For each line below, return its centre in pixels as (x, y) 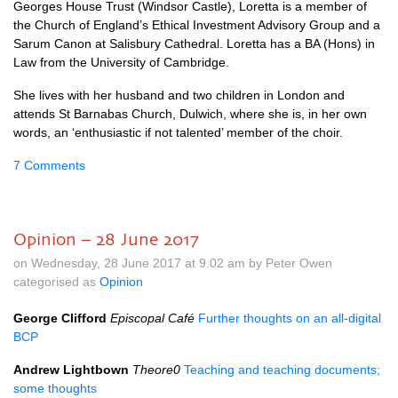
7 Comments (49, 165)
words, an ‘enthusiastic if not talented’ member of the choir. (178, 132)
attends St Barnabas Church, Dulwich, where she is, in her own (190, 114)
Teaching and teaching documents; (282, 370)
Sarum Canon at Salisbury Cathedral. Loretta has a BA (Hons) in (194, 44)
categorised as (56, 282)
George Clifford (60, 318)
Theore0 (156, 370)
